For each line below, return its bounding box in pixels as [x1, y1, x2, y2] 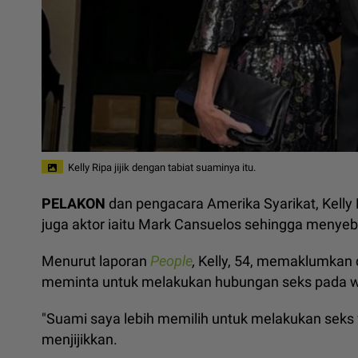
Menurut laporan [42, 252, 150, 269]
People [150, 252, 193, 269]
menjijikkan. [42, 330, 121, 348]
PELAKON [42, 194, 105, 212]
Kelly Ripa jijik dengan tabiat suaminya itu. [68, 161, 256, 174]
